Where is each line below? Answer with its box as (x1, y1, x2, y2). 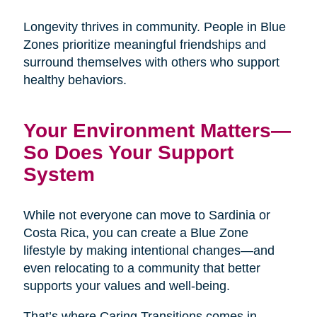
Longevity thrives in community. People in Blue (23, 20, 286, 35)
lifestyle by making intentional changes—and (23, 243, 275, 258)
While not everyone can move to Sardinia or (23, 208, 270, 223)
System (23, 163, 95, 186)
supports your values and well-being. (23, 279, 230, 294)
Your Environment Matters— (23, 119, 291, 142)
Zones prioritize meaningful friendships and (23, 38, 266, 52)
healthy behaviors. (23, 73, 127, 88)
